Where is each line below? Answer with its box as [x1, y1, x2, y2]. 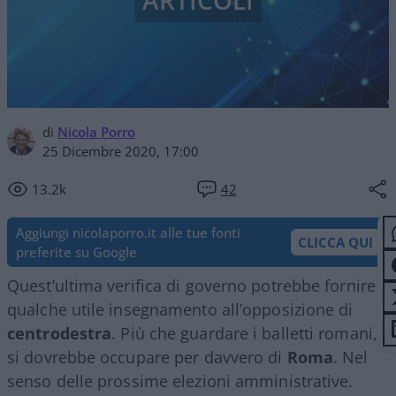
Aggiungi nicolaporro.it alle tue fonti [16, 223, 240, 241]
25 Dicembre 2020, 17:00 [42, 141, 199, 160]
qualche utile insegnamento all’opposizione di [7, 298, 354, 320]
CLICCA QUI [298, 232, 373, 251]
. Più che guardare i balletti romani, [111, 322, 377, 344]
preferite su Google [16, 242, 137, 261]
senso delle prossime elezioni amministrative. [7, 369, 354, 392]
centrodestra [7, 322, 112, 344]
